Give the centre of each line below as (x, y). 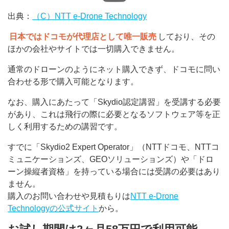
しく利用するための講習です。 (65, 126)
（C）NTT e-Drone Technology (89, 16)
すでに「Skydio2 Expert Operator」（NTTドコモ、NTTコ (113, 147)
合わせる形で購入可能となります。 (73, 81)
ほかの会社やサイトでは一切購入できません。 (94, 49)
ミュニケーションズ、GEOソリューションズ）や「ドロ (111, 159)
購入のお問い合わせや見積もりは (69, 196)
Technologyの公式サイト (53, 208)
